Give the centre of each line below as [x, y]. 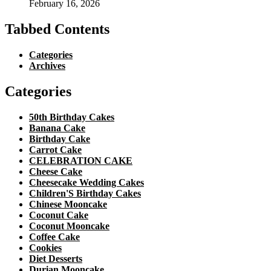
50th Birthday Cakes [72, 117]
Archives [47, 66]
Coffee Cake [54, 237]
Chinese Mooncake [68, 204]
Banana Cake [57, 128]
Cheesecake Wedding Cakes [87, 183]
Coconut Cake [59, 215]
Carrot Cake [55, 150]
